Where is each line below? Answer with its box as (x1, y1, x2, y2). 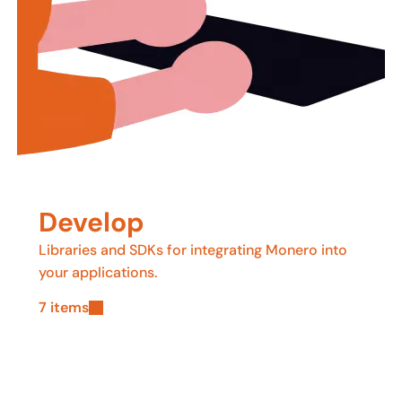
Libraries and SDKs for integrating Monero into (38, 240, 347, 259)
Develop (38, 205, 144, 240)
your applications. (38, 263, 157, 282)
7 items (38, 298, 89, 317)
